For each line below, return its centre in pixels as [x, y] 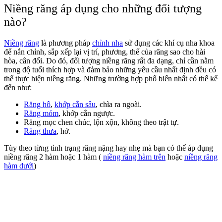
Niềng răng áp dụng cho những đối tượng [103, 8]
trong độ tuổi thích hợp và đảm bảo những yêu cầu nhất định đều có [110, 69]
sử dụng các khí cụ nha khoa [169, 43]
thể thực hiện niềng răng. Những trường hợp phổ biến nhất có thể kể [111, 78]
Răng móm [41, 113]
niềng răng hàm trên [134, 157]
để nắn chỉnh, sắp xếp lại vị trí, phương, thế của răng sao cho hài [105, 52]
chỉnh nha [108, 43]
